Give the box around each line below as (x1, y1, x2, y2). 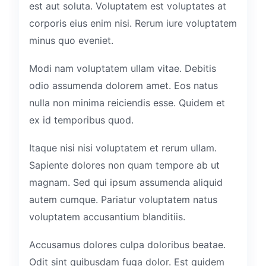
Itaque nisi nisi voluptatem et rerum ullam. (29, 141, 217, 154)
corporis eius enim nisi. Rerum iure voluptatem (29, 17, 237, 29)
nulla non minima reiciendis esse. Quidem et (29, 96, 225, 109)
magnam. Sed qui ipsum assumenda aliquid (29, 176, 223, 188)
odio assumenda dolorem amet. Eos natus (29, 79, 218, 91)
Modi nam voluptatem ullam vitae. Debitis (29, 62, 216, 74)
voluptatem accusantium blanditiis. (29, 210, 185, 223)
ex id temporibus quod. (29, 113, 134, 126)
